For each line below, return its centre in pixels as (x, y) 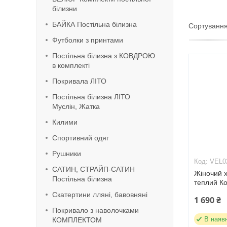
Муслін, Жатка (76, 106)
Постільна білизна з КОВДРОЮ (104, 56)
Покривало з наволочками (96, 210)
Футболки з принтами (88, 40)
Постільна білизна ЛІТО (91, 97)
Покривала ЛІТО (79, 81)
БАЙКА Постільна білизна (94, 24)
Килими (65, 122)
